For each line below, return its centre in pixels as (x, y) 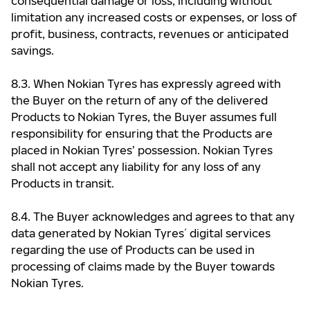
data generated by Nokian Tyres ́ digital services (141, 233)
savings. (33, 51)
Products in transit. (63, 183)
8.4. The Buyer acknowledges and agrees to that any (153, 217)
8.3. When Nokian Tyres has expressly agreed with (146, 84)
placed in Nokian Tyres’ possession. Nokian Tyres (142, 150)
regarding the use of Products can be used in (133, 250)
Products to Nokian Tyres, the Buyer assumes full (144, 117)
